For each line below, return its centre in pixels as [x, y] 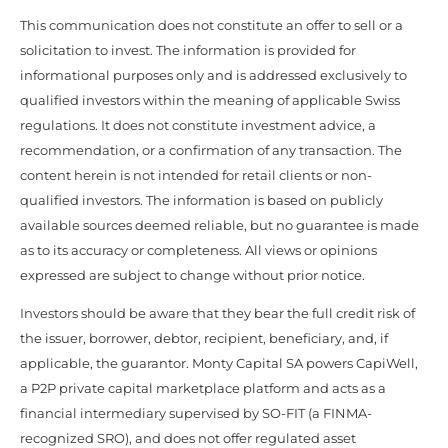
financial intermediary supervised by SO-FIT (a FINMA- [196, 412]
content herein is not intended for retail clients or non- [196, 174]
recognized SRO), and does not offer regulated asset [188, 437]
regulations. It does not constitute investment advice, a [198, 124]
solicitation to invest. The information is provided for [188, 49]
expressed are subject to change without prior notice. [192, 274]
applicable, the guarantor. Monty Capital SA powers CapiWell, [219, 362]
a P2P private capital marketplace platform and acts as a [203, 387]
